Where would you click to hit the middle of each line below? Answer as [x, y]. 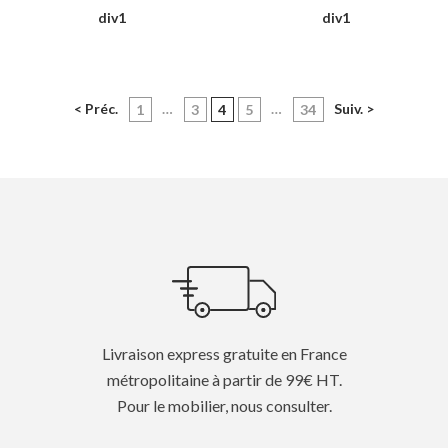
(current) [255, 108]
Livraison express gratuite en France [224, 354]
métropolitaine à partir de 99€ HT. [224, 380]
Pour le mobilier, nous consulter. [224, 406]
